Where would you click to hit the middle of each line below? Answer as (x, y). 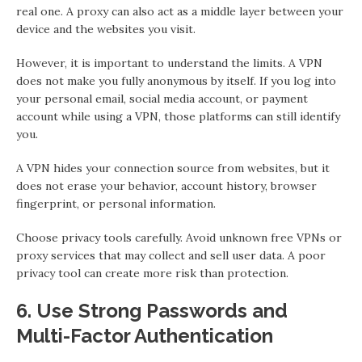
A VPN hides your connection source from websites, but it (173, 168)
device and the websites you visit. (106, 29)
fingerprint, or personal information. (116, 204)
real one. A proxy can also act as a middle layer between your (180, 12)
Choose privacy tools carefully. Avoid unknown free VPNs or (179, 238)
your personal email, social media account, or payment (162, 99)
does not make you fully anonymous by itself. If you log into (176, 81)
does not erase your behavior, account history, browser (166, 186)
